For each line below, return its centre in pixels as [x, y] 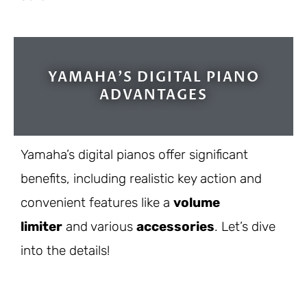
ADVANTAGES [153, 95]
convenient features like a [97, 202]
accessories [175, 226]
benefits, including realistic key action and [141, 178]
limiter [41, 226]
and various [99, 226]
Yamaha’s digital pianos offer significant [134, 154]
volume [197, 202]
